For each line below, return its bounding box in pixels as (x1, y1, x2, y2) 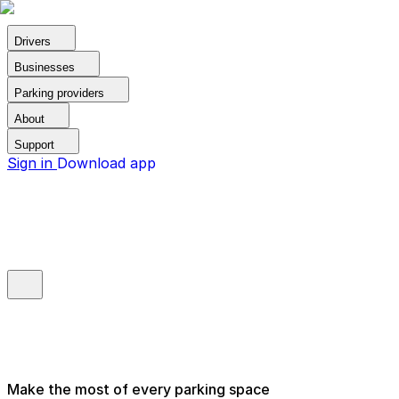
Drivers (14, 35, 51, 48)
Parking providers (14, 86, 104, 100)
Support (14, 138, 54, 151)
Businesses (14, 61, 75, 74)
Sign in (7, 154, 57, 172)
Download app (57, 154, 156, 172)
